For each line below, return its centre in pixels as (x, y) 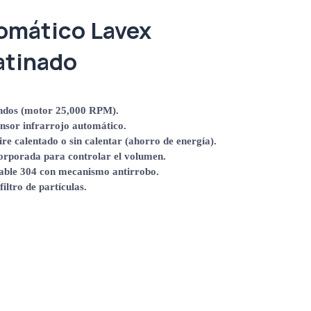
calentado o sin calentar (69, 141)
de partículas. (55, 186)
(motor (37, 110)
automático (98, 125)
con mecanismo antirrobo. (98, 171)
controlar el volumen (116, 156)
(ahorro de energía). (170, 141)
